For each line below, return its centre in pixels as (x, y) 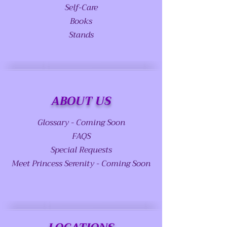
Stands (81, 35)
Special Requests (81, 150)
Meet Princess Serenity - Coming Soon (81, 163)
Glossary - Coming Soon (81, 122)
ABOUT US (81, 101)
